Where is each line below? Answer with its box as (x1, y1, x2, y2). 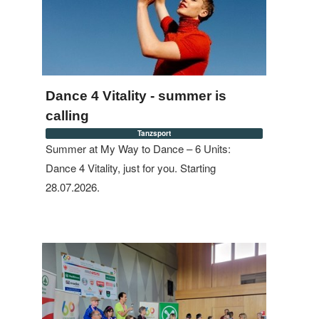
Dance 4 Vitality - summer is (46, 88, 226, 103)
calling (46, 108, 89, 123)
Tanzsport (137, 128, 171, 138)
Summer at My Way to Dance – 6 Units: (46, 141, 231, 156)
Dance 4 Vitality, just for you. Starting (46, 160, 216, 175)
